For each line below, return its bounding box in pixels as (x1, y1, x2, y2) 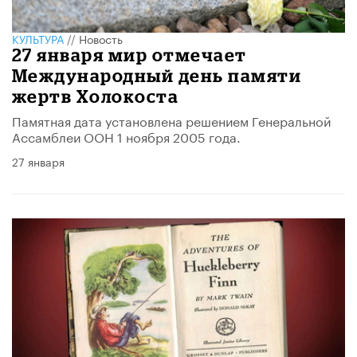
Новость (79, 29, 123, 47)
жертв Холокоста (12, 85, 179, 106)
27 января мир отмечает (12, 44, 247, 65)
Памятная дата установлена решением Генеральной (12, 109, 331, 130)
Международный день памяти (12, 65, 302, 85)
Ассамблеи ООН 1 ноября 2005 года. (12, 125, 241, 146)
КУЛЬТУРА (12, 29, 64, 47)
